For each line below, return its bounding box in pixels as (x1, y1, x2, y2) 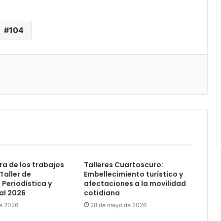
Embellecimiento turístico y (83, 169, 183, 180)
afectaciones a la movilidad (83, 179, 186, 189)
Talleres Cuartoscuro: (83, 160, 163, 170)
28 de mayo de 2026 (90, 201, 147, 209)
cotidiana (83, 188, 120, 198)
